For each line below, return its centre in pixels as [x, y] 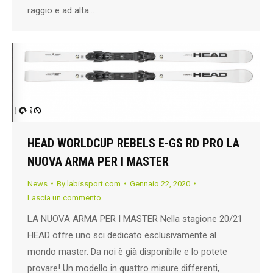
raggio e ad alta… [61, 11]
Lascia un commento [64, 197]
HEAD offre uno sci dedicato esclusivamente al [122, 235]
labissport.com [94, 183]
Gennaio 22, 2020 [160, 183]
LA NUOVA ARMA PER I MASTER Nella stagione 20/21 [135, 218]
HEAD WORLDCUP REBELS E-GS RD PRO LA [133, 143]
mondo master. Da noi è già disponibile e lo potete [127, 251]
